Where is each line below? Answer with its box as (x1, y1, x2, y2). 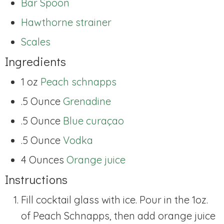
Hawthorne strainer (21, 15, 111, 28)
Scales (21, 35, 50, 48)
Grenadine (63, 94, 111, 107)
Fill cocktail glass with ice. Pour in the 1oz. (21, 193, 208, 206)
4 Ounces (21, 153, 64, 166)
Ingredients (5, 53, 66, 69)
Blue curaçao (63, 114, 124, 127)
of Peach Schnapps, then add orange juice (21, 209, 215, 222)
